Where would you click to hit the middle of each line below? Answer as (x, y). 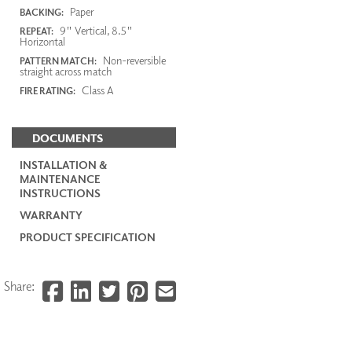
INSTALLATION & (63, 164)
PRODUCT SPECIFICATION (88, 236)
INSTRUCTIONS (60, 192)
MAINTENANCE (60, 178)
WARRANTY (51, 214)
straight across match (66, 71)
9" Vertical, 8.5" (95, 31)
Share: (19, 286)
